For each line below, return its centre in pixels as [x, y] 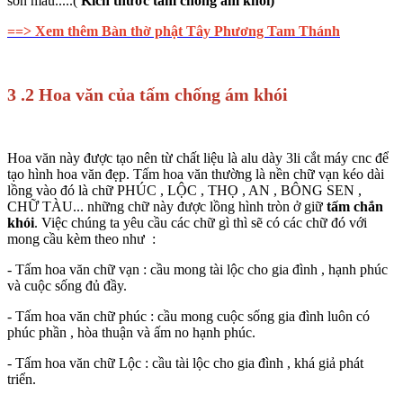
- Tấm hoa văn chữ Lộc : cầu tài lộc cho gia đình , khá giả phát [185, 363]
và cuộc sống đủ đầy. [69, 286]
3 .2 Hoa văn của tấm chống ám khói [150, 95]
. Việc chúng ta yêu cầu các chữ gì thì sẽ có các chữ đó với [201, 223]
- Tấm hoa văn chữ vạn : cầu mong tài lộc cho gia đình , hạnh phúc [197, 270]
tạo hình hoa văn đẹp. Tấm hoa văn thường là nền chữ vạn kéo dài [196, 175]
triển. [23, 380]
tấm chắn [353, 207]
